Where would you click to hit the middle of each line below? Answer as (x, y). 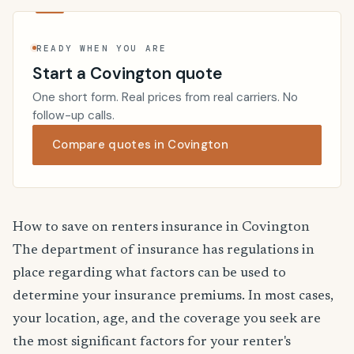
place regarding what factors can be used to (149, 274)
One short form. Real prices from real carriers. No (165, 98)
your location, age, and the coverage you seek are (167, 320)
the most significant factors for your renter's (152, 343)
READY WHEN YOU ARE (102, 48)
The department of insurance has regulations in (164, 251)
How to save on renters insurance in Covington (161, 228)
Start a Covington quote (127, 73)
